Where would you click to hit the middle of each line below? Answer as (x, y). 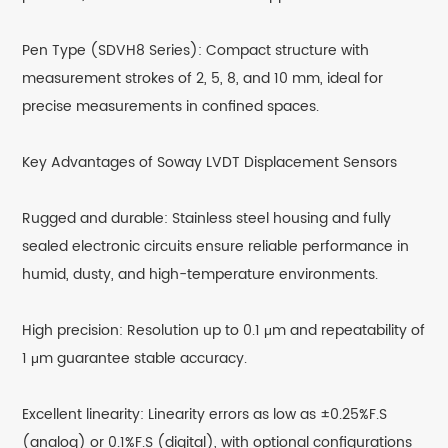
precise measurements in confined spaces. (171, 107)
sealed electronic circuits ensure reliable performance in (216, 247)
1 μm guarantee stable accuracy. (135, 359)
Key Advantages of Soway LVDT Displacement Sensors (210, 163)
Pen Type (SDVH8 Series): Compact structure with (196, 51)
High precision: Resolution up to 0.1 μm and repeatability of (224, 331)
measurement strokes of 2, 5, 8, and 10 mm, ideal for (203, 79)
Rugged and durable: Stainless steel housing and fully (207, 219)
